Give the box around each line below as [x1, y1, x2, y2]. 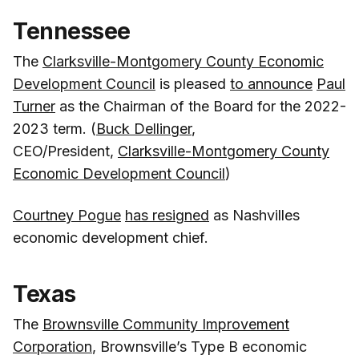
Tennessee [13, 17, 131, 45]
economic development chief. [13, 228, 208, 246]
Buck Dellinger [96, 119, 192, 137]
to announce [230, 75, 313, 92]
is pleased [155, 75, 230, 92]
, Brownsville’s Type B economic [92, 337, 307, 355]
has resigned [125, 206, 209, 224]
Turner [13, 97, 55, 115]
